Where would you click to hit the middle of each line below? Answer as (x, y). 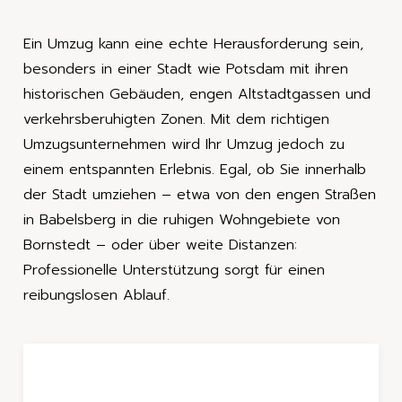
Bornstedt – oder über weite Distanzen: (160, 245)
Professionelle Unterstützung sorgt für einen (174, 271)
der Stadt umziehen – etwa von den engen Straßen (200, 195)
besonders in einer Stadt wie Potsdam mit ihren (186, 70)
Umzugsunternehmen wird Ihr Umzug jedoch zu (184, 145)
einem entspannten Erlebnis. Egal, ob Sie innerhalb (195, 170)
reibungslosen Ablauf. (96, 296)
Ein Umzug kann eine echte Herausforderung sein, (193, 44)
